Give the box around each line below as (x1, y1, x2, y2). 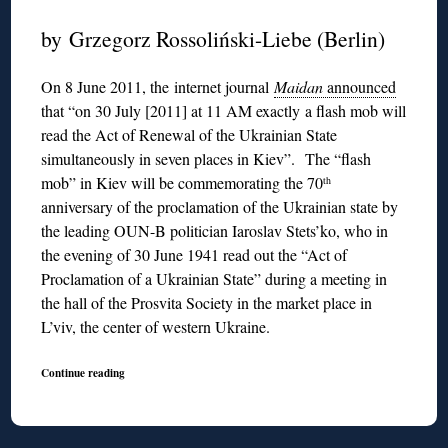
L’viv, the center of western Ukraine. (41, 315, 271, 337)
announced (323, 75, 397, 97)
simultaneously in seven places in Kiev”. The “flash (41, 147, 372, 169)
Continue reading (41, 363, 126, 381)
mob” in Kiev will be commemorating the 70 (41, 171, 324, 193)
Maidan (274, 75, 324, 97)
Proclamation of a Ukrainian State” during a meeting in (41, 267, 388, 289)
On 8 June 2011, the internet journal (41, 75, 275, 97)
